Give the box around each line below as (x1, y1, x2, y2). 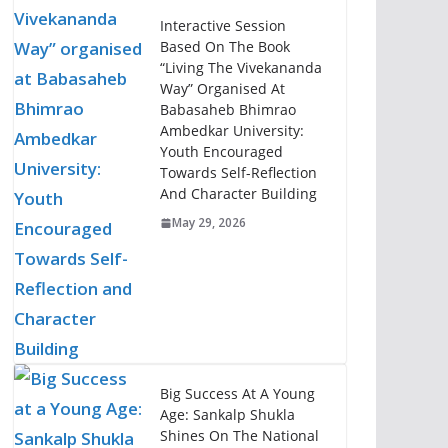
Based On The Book (159, 37, 290, 57)
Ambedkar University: (159, 121, 304, 141)
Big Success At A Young (159, 383, 315, 403)
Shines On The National (159, 425, 319, 445)
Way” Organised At (159, 79, 285, 99)
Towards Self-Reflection (159, 163, 317, 183)
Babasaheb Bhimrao (159, 100, 296, 120)
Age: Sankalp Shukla (159, 404, 295, 424)
